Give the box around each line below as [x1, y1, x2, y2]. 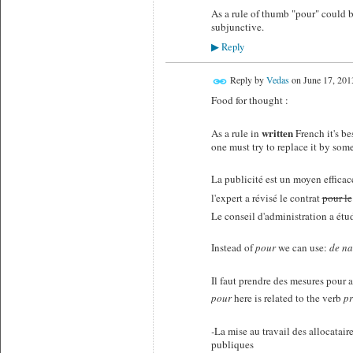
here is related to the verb [231, 291, 344, 306]
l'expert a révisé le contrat [210, 190, 322, 205]
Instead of [210, 240, 255, 255]
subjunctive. [210, 19, 264, 34]
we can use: [275, 240, 329, 255]
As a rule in [210, 125, 262, 140]
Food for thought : [210, 93, 288, 108]
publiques [210, 336, 254, 351]
